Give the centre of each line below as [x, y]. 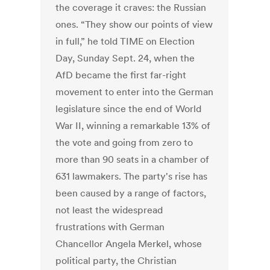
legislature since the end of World [129, 109]
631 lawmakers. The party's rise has [132, 176]
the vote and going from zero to [124, 143]
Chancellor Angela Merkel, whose [129, 244]
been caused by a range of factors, [131, 193]
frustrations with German [110, 227]
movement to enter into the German [135, 92]
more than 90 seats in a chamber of [133, 159]
